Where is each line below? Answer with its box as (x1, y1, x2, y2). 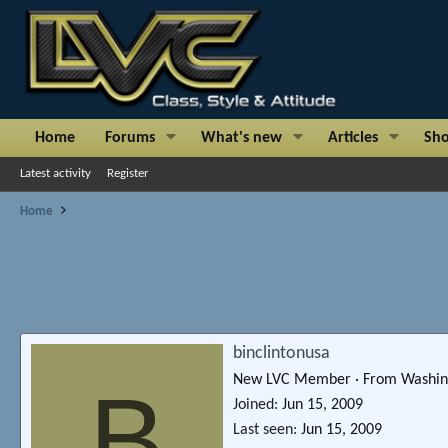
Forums (105, 129, 155, 146)
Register (107, 166, 149, 180)
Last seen (233, 421, 293, 438)
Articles (328, 129, 379, 146)
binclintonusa (233, 343, 330, 363)
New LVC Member (233, 371, 351, 388)
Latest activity (20, 166, 91, 180)
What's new (201, 129, 283, 146)
